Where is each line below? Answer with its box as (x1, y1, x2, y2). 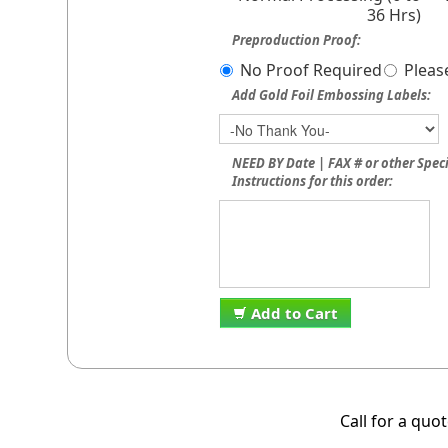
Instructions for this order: (232, 171, 394, 190)
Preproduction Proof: (232, 30, 362, 49)
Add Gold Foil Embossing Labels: (232, 85, 432, 104)
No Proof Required (240, 58, 383, 81)
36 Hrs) (367, 3, 422, 26)
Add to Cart (251, 302, 339, 323)
